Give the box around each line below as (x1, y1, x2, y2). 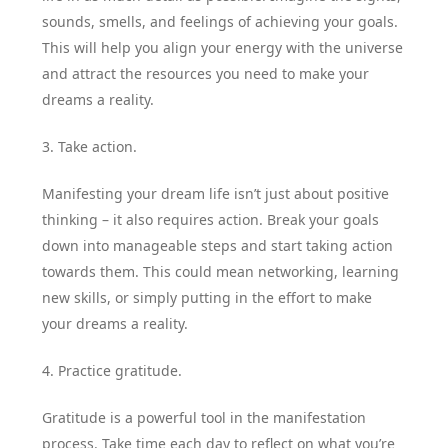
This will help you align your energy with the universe (42, 37, 404, 57)
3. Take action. (42, 136, 138, 156)
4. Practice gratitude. (42, 360, 183, 380)
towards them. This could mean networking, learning (42, 261, 400, 281)
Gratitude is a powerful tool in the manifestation (42, 407, 367, 427)
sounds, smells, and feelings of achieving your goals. (42, 11, 399, 31)
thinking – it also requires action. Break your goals (42, 209, 380, 229)
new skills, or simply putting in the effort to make (42, 287, 373, 307)
